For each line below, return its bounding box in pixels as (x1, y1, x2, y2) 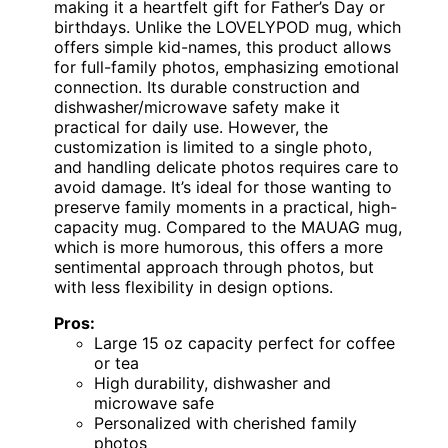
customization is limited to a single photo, (54, 136, 372, 157)
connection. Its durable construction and (54, 76, 360, 97)
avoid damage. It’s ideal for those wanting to (54, 176, 392, 197)
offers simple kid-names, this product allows (54, 36, 391, 57)
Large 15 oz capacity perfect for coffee (94, 332, 395, 353)
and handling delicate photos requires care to (54, 156, 399, 177)
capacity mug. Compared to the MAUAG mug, (54, 216, 402, 237)
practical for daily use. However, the (54, 116, 328, 137)
